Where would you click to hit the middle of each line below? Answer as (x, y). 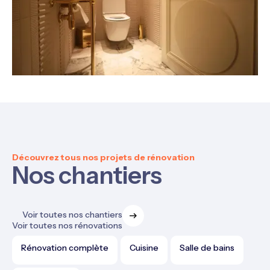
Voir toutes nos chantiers (72, 215)
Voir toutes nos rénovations (67, 225)
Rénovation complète (65, 248)
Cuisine (144, 248)
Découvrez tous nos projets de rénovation (103, 157)
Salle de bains (207, 248)
